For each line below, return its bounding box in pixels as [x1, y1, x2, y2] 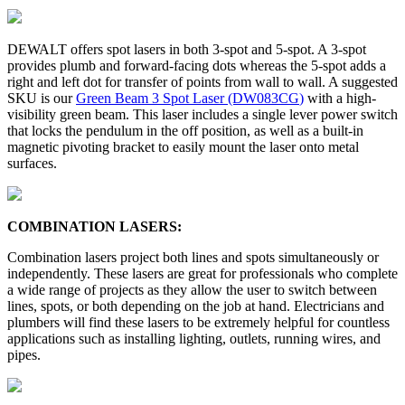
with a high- [304, 89, 376, 106]
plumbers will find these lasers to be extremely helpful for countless [7, 314, 390, 330]
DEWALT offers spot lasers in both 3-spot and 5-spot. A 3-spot [7, 41, 366, 57]
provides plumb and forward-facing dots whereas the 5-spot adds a [7, 57, 386, 73]
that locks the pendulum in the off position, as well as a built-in [7, 122, 363, 138]
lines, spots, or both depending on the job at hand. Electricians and [7, 297, 384, 314]
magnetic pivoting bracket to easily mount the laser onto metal [7, 138, 359, 155]
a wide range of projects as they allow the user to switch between [7, 281, 377, 297]
